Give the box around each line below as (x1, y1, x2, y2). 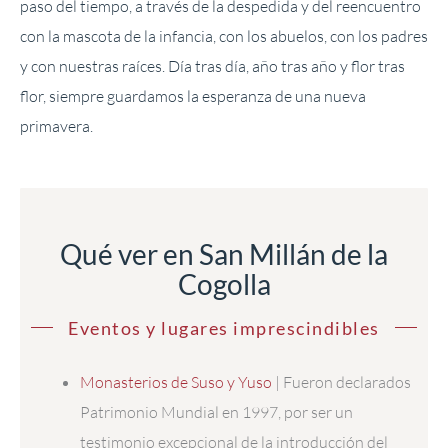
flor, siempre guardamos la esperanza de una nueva (20, 86, 366, 107)
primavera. (20, 116, 93, 137)
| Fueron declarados (272, 371, 412, 392)
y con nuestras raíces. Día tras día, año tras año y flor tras (20, 56, 405, 77)
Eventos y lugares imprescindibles (68, 316, 380, 339)
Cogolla (177, 266, 271, 301)
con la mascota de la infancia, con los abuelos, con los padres (20, 26, 428, 47)
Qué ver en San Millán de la (60, 236, 388, 271)
